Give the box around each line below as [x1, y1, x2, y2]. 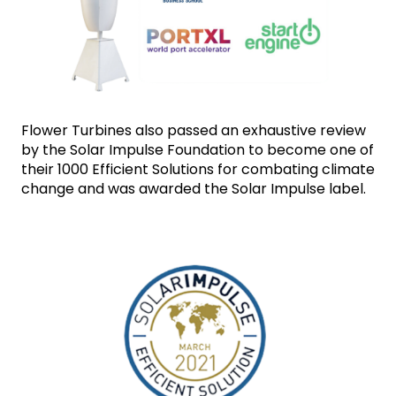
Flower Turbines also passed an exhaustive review [21, 120, 366, 141]
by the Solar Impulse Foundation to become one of [21, 140, 374, 161]
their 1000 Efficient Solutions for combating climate [21, 159, 375, 180]
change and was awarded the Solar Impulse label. [21, 179, 366, 200]
